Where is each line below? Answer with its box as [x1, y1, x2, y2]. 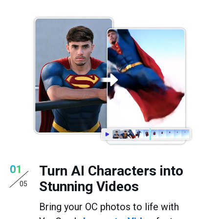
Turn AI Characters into [39, 162, 183, 179]
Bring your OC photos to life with [39, 200, 179, 213]
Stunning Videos [39, 178, 139, 195]
